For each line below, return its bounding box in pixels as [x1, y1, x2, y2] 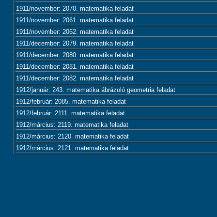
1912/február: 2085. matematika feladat [16, 98, 126, 105]
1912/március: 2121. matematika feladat [16, 144, 129, 152]
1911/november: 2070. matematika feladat [16, 5, 134, 12]
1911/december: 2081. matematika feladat [16, 63, 134, 70]
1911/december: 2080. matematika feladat [16, 51, 134, 59]
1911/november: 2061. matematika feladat [16, 16, 134, 24]
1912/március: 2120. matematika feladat [16, 133, 129, 140]
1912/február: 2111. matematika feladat [16, 109, 125, 117]
